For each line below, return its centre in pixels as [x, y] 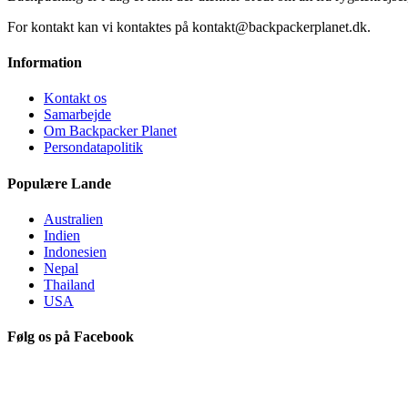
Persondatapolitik [93, 148]
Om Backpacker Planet [110, 131]
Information [45, 62]
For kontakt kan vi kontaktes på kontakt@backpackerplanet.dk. [189, 26]
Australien [73, 219]
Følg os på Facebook [71, 337]
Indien [62, 235]
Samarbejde [77, 115]
